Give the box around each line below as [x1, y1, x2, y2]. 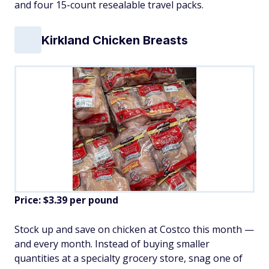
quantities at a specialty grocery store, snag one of [14, 252, 243, 265]
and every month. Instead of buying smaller [14, 237, 210, 251]
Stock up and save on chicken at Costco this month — [14, 223, 254, 237]
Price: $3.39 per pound [14, 193, 118, 207]
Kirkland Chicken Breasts [41, 32, 188, 47]
